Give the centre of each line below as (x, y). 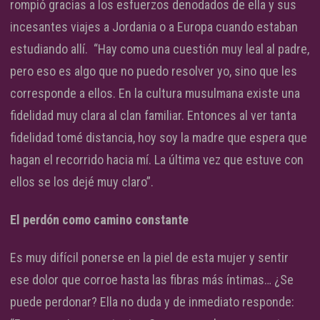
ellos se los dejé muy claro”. (82, 181)
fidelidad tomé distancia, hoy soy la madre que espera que (159, 137)
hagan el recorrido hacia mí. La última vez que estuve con (157, 159)
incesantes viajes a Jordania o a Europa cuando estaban (154, 26)
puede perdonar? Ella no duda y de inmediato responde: (152, 301)
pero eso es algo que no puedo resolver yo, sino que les (154, 71)
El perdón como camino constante (99, 219)
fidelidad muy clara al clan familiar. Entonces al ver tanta (153, 115)
